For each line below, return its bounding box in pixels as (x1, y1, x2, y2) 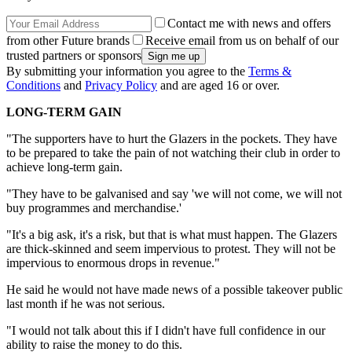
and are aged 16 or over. (157, 79, 280, 93)
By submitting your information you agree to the (6, 64, 248, 79)
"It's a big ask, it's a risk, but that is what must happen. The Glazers (6, 228, 337, 242)
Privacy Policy (85, 79, 157, 93)
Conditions (6, 79, 60, 93)
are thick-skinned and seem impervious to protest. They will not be (6, 242, 335, 256)
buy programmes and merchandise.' (6, 201, 181, 215)
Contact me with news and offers (167, 16, 331, 31)
